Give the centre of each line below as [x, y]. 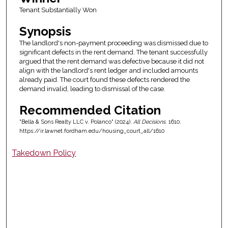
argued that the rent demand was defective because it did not [111, 62]
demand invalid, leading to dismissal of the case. [92, 89]
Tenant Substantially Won [58, 10]
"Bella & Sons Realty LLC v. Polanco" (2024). [76, 122]
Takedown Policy [44, 153]
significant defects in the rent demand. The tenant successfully [113, 52]
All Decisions [149, 122]
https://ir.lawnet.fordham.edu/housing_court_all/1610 [92, 131]
